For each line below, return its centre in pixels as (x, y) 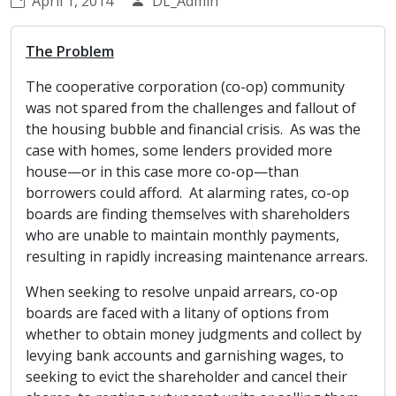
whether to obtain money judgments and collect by (194, 334)
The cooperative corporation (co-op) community (185, 87)
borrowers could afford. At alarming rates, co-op (187, 193)
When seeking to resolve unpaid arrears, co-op (182, 292)
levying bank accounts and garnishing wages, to (185, 355)
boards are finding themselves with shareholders (188, 214)
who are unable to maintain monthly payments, (183, 235)
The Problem (70, 51)
